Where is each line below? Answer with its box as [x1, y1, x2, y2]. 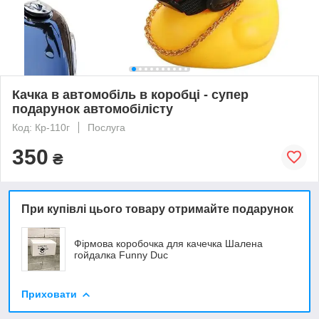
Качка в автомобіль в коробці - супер [12, 87, 249, 102]
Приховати [21, 288, 77, 300]
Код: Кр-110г [12, 121, 70, 133]
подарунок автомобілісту [12, 101, 173, 116]
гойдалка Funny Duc [74, 249, 168, 261]
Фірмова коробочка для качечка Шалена [74, 237, 263, 249]
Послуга [88, 121, 125, 133]
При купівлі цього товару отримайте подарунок [21, 202, 293, 215]
